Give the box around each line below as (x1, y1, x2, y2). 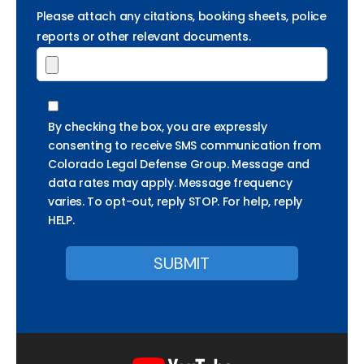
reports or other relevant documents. (37, 28, 251, 45)
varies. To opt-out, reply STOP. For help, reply (48, 193, 302, 210)
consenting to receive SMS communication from (48, 137, 321, 154)
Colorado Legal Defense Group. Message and (48, 156, 310, 173)
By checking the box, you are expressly (48, 119, 267, 136)
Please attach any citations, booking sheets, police (37, 7, 327, 24)
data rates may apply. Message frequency (48, 175, 292, 192)
